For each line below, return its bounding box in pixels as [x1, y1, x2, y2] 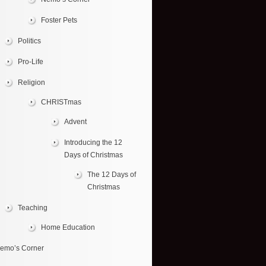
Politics [18, 37, 41, 45]
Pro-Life [18, 58, 43, 66]
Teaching [18, 204, 47, 212]
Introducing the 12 [64, 138, 122, 147]
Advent [64, 118, 87, 126]
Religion [18, 78, 45, 87]
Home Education [41, 223, 95, 232]
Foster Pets [41, 16, 77, 24]
